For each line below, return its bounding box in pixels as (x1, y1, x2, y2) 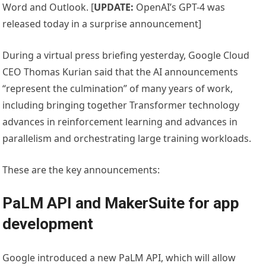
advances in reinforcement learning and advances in (2, 115, 238, 129)
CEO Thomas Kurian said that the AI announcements (2, 65, 239, 79)
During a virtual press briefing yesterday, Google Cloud (2, 49, 250, 62)
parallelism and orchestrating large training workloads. (2, 132, 252, 145)
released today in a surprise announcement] (2, 17, 202, 31)
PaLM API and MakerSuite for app (2, 194, 240, 213)
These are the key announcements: (2, 163, 160, 177)
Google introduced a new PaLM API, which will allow (2, 251, 236, 265)
